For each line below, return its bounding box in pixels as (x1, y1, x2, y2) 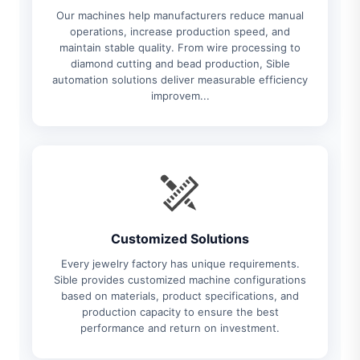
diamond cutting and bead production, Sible (70, 57, 290, 70)
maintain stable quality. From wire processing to (59, 41, 301, 54)
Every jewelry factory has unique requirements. (60, 257, 300, 270)
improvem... (150, 89, 210, 102)
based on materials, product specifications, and (61, 289, 299, 302)
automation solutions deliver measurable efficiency (52, 73, 308, 86)
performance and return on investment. (80, 321, 280, 334)
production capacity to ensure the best (81, 305, 279, 318)
